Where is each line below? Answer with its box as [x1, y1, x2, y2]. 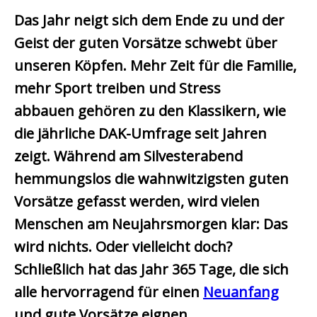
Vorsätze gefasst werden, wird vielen [14, 192, 260, 212]
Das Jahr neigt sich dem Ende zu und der [14, 11, 284, 30]
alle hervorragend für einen [14, 282, 203, 302]
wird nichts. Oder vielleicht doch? [14, 237, 232, 257]
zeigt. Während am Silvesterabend [14, 146, 243, 166]
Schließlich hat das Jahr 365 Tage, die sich [14, 260, 289, 279]
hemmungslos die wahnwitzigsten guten [14, 169, 289, 189]
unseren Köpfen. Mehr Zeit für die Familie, [14, 56, 296, 76]
